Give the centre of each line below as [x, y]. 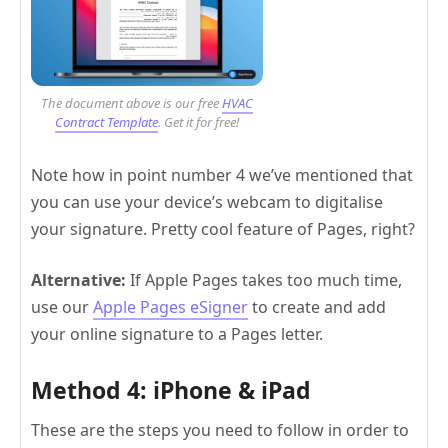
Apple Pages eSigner [170, 307]
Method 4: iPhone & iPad [171, 390]
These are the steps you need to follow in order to [220, 430]
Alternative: [78, 280]
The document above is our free [131, 103]
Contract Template [106, 122]
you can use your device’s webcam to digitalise [207, 202]
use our [62, 307]
